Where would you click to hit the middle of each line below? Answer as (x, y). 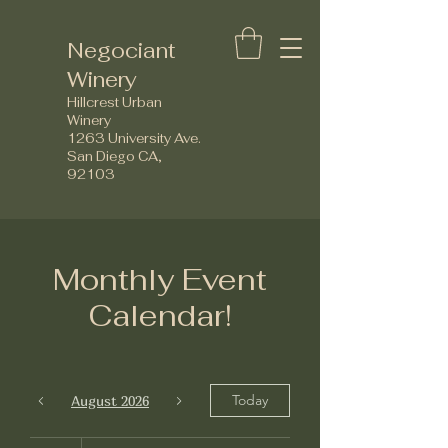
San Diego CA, (114, 156)
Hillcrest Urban (114, 102)
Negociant (121, 50)
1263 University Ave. (134, 138)
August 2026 (110, 400)
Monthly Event (160, 279)
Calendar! (160, 315)
